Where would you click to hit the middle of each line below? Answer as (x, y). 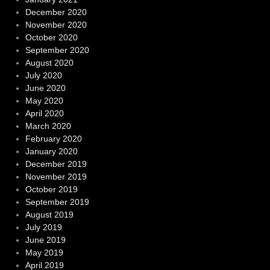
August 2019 (49, 214)
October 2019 (51, 189)
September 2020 (57, 50)
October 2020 (51, 37)
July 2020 (43, 75)
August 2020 (49, 62)
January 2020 (51, 151)
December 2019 (56, 164)
